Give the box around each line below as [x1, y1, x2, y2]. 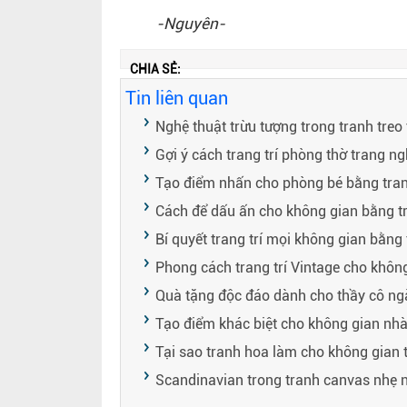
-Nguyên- [156, 15, 225, 34]
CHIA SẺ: [130, 62, 181, 77]
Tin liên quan [125, 87, 228, 110]
